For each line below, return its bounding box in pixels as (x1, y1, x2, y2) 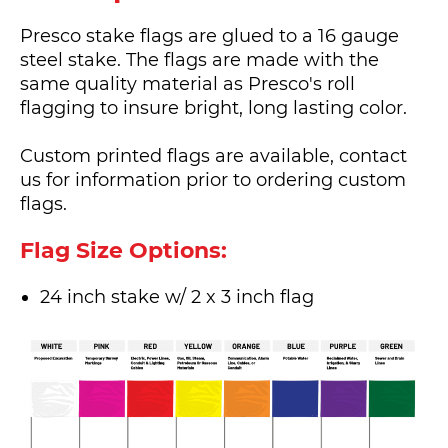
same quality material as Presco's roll (20, 73, 355, 95)
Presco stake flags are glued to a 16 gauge (20, 25, 399, 47)
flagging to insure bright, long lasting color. (20, 97, 407, 119)
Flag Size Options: (20, 237, 227, 264)
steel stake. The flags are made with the (20, 49, 379, 71)
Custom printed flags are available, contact (20, 145, 407, 167)
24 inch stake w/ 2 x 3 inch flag (40, 286, 314, 308)
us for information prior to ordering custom (20, 169, 406, 191)
